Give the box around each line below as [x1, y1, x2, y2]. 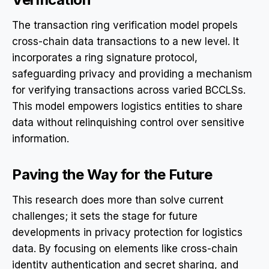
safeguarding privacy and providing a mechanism [12, 67, 252, 80]
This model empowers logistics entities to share [12, 100, 243, 112]
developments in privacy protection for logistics [12, 226, 243, 238]
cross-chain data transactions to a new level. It [12, 35, 239, 47]
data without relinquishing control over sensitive [12, 116, 244, 128]
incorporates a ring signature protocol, [12, 51, 198, 64]
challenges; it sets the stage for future [12, 210, 198, 222]
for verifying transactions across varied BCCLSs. [12, 83, 246, 96]
